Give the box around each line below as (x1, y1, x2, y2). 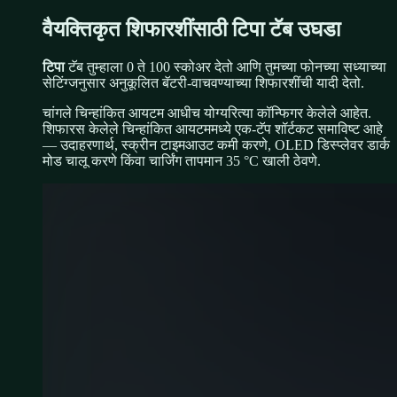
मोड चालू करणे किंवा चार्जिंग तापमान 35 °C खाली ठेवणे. (43, 152, 321, 168)
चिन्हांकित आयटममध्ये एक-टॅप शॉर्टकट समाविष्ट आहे (122, 121, 383, 136)
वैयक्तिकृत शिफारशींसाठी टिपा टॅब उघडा (43, 18, 340, 42)
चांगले (43, 105, 72, 121)
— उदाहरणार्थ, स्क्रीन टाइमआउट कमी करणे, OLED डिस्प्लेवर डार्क (43, 136, 390, 152)
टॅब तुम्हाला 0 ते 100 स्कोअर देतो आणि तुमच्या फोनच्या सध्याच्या (65, 58, 386, 74)
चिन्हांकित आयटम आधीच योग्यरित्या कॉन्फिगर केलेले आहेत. (75, 105, 371, 121)
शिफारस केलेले (43, 121, 119, 136)
